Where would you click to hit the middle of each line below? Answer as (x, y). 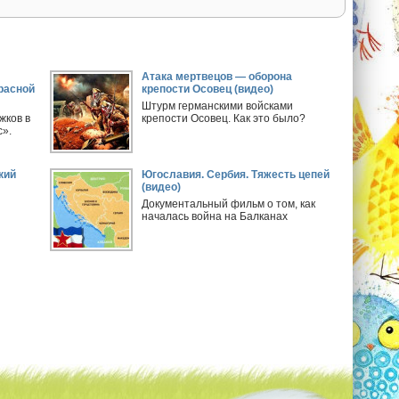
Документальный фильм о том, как (229, 204)
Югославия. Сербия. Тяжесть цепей (236, 175)
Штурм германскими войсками (218, 106)
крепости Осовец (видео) (208, 89)
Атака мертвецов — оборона (217, 77)
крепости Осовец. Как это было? (224, 118)
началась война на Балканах (215, 216)
